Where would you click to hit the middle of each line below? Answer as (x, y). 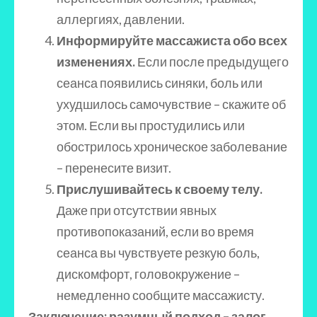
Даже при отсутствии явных (137, 210)
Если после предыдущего (213, 62)
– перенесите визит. (114, 168)
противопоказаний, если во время (155, 231)
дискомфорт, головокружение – (148, 274)
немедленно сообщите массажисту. (161, 295)
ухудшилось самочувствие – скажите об (171, 104)
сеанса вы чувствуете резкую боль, (158, 253)
